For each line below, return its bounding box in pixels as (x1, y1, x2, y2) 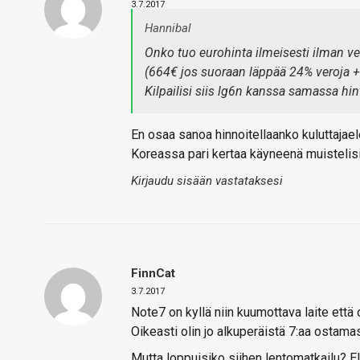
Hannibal (145, 21, 191, 35)
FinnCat (131, 266, 175, 280)
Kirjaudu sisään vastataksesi (131, 174, 283, 188)
